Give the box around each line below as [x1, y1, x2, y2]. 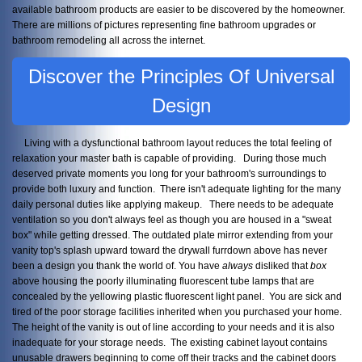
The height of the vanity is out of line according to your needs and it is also [12, 321, 335, 332]
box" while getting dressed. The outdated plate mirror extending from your [12, 229, 333, 240]
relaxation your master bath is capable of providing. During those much [12, 152, 326, 163]
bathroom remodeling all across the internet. [12, 35, 205, 46]
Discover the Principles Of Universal [27, 65, 335, 87]
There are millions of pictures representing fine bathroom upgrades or [12, 19, 316, 31]
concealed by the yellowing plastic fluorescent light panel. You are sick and [12, 290, 342, 301]
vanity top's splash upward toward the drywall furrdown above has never [12, 244, 327, 255]
